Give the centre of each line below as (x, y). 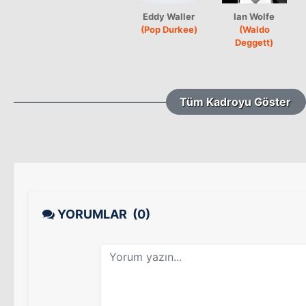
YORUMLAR (94, 214)
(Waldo (254, 29)
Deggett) (254, 42)
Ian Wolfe (254, 16)
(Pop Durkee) (169, 29)
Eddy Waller (169, 16)
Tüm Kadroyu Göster (236, 101)
